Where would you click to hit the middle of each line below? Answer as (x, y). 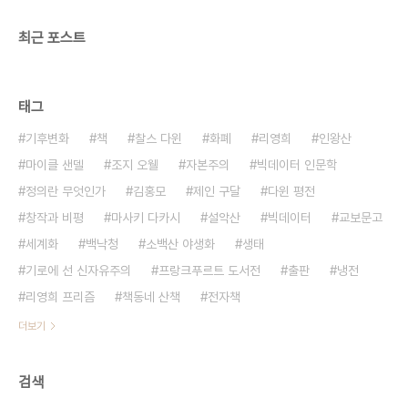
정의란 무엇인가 (66, 191)
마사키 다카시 (146, 217)
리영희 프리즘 (60, 296)
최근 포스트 (52, 37)
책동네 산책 (151, 296)
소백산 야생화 (180, 244)
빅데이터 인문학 (297, 164)
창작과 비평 (55, 217)
